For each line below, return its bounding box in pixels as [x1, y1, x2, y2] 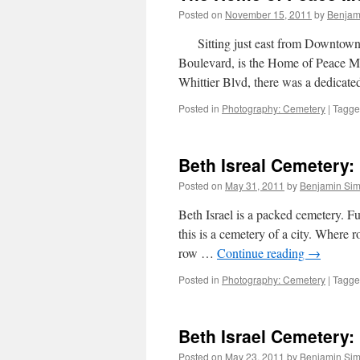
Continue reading [217, 244, 308, 261]
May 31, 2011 [225, 178, 284, 192]
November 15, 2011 [225, 7, 312, 21]
